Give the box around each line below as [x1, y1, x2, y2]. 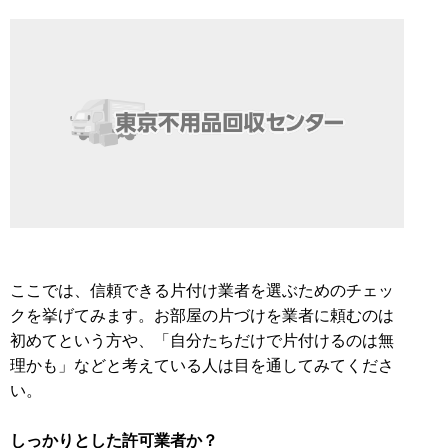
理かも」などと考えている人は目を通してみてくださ [10, 354, 394, 375]
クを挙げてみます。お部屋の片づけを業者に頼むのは [10, 304, 394, 325]
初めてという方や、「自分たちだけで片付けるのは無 [10, 329, 394, 350]
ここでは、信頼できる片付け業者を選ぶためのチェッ [10, 279, 394, 300]
